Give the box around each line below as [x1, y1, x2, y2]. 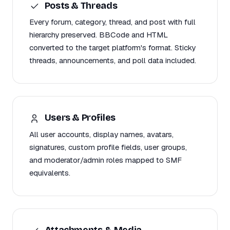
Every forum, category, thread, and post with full [29, 17, 196, 27]
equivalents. [29, 167, 70, 178]
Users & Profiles [43, 112, 116, 124]
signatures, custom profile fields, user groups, [29, 142, 187, 152]
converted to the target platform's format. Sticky [29, 43, 196, 53]
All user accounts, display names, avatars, [29, 129, 174, 139]
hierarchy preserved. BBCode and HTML [29, 30, 168, 40]
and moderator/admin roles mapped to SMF [29, 155, 182, 165]
